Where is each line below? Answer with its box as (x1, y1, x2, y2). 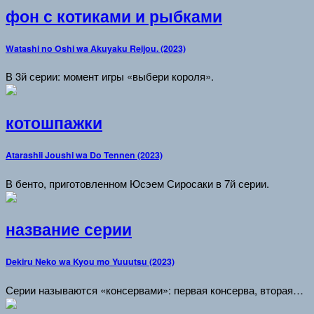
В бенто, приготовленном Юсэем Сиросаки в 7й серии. (6, 175, 269, 191)
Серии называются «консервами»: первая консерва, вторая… (6, 282, 303, 297)
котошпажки (6, 111, 102, 134)
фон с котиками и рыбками (6, 4, 222, 27)
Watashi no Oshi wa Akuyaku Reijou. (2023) (6, 41, 186, 55)
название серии (6, 218, 132, 241)
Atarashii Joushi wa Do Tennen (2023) (6, 148, 163, 161)
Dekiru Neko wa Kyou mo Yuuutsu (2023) (6, 254, 175, 268)
